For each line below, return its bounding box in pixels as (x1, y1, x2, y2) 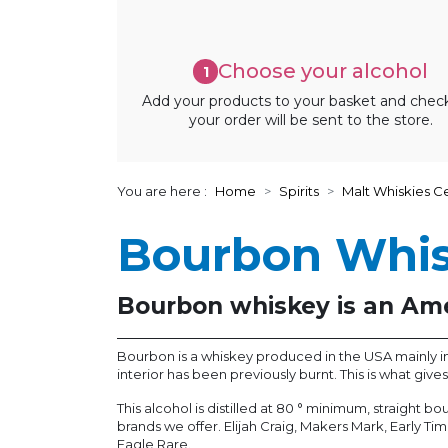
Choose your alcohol (218, 59, 429, 84)
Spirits (279, 183, 319, 200)
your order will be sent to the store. (188, 111, 433, 130)
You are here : (117, 183, 207, 200)
